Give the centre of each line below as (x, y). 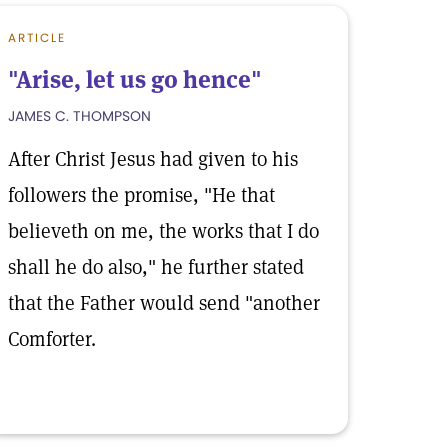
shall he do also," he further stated (156, 267)
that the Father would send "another (164, 303)
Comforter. (52, 339)
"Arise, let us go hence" (135, 79)
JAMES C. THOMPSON (79, 116)
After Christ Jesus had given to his (153, 159)
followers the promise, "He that (141, 195)
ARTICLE (37, 37)
